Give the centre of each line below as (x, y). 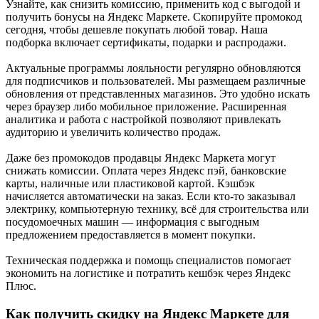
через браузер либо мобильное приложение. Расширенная (146, 106)
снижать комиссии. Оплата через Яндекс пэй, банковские (146, 170)
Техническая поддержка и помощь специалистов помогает (148, 260)
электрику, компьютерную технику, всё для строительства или (157, 209)
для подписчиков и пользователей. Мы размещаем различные (156, 80)
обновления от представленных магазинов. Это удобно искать (158, 93)
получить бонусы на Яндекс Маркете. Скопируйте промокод (154, 16)
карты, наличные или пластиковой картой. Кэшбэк (130, 183)
